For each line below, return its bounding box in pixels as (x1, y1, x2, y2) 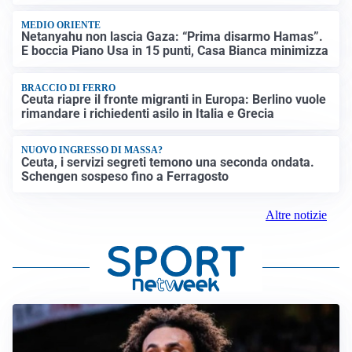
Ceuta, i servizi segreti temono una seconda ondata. (21, 154, 315, 170)
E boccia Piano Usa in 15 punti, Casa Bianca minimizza (21, 43, 329, 59)
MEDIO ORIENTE (21, 19, 101, 31)
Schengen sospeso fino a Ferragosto (21, 168, 229, 184)
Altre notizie (266, 207, 327, 222)
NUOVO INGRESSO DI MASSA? (21, 145, 163, 156)
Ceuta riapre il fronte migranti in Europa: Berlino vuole (21, 91, 327, 107)
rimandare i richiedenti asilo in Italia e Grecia (21, 105, 275, 121)
